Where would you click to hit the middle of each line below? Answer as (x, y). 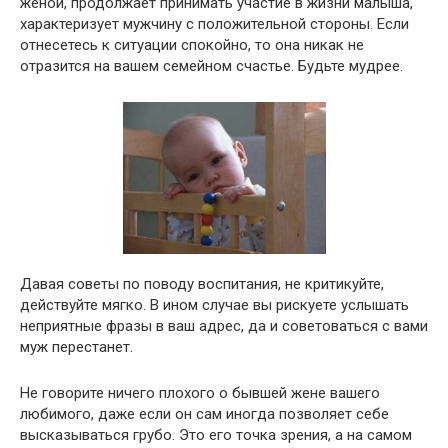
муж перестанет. (76, 347)
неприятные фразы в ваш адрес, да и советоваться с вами (224, 326)
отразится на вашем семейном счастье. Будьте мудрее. (211, 66)
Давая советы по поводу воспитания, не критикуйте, (202, 284)
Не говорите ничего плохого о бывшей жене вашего (200, 393)
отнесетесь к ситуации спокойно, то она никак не (192, 45)
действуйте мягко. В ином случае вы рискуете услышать (214, 305)
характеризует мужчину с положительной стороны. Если (214, 24)
